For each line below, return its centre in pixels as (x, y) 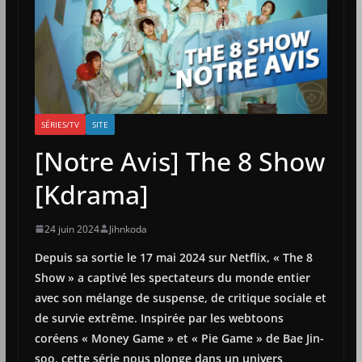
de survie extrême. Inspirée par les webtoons (159, 318)
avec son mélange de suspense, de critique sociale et (180, 297)
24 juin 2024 (72, 229)
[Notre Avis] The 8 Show (179, 161)
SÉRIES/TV (60, 124)
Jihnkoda (128, 229)
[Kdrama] (91, 194)
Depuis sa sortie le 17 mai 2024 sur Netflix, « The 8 (173, 257)
